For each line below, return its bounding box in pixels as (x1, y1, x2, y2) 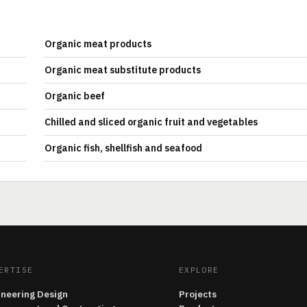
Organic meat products (45, 38, 151, 50)
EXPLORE (178, 265, 219, 275)
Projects (178, 288, 217, 300)
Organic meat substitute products (45, 64, 201, 76)
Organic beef (45, 90, 105, 102)
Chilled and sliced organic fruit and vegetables (45, 116, 258, 128)
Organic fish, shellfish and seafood (45, 142, 202, 154)
